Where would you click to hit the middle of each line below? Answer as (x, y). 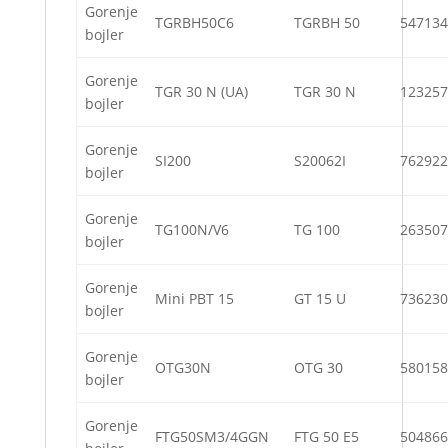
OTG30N (183, 368)
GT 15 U (320, 299)
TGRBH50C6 (194, 23)
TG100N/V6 (192, 230)
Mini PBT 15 (194, 299)
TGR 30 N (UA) (201, 92)
